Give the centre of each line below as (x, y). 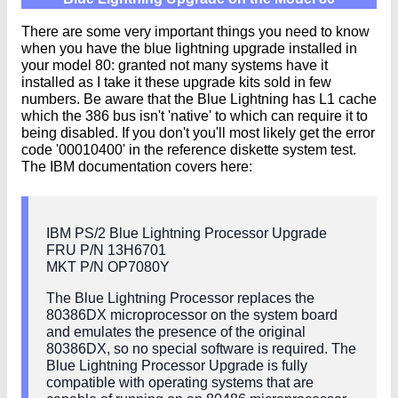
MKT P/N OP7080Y (108, 267)
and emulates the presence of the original (176, 332)
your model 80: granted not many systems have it (175, 66)
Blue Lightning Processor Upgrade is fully (177, 366)
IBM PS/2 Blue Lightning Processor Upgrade (187, 234)
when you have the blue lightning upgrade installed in (189, 49)
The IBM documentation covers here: (137, 167)
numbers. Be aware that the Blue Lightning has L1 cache (199, 99)
